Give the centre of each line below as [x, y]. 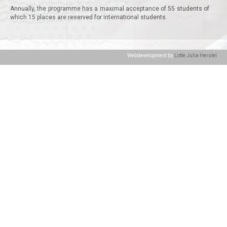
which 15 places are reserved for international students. [89, 17]
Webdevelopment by [151, 55]
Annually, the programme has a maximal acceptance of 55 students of [110, 9]
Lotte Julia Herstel [196, 55]
